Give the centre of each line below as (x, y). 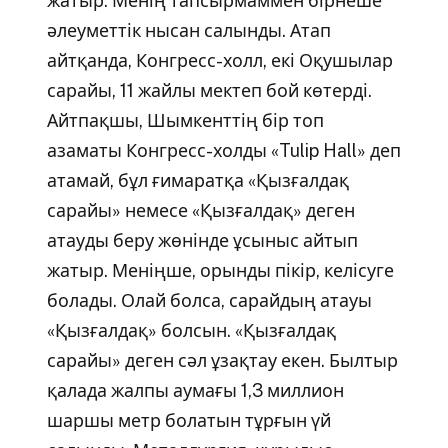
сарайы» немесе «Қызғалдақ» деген (200, 211)
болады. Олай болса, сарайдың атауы (209, 301)
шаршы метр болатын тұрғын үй (188, 421)
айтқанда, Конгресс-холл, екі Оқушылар (219, 61)
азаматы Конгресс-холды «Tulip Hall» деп (223, 151)
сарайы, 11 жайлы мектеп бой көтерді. (209, 91)
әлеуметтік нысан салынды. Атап (188, 31)
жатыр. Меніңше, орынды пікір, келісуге (220, 271)
